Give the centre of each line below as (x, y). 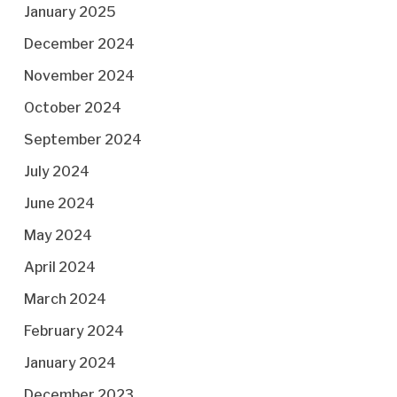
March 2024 (65, 299)
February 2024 (74, 331)
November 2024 (79, 76)
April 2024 (59, 267)
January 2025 (70, 12)
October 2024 (72, 108)
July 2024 (56, 171)
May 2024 (58, 235)
